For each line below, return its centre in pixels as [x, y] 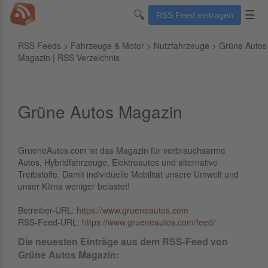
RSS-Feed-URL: [50, 222]
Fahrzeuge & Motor [107, 45]
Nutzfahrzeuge [182, 45]
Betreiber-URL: [47, 210]
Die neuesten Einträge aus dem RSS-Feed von [123, 241]
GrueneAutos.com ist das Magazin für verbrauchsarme [122, 150]
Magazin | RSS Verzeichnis [69, 57]
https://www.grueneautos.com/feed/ [149, 222]
